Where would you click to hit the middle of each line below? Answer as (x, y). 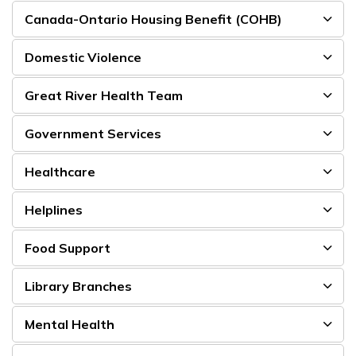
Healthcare (60, 172)
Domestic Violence (83, 57)
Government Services (93, 133)
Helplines (54, 210)
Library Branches (78, 286)
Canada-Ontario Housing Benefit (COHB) (153, 19)
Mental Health (70, 324)
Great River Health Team (104, 95)
